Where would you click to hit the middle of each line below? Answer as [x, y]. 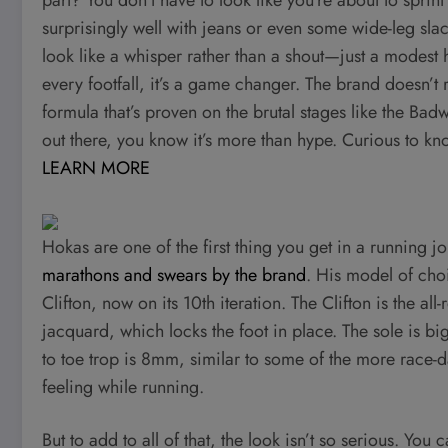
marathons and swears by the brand [174, 274]
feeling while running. [123, 386]
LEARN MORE [96, 167]
